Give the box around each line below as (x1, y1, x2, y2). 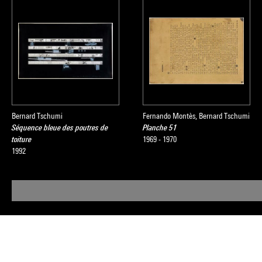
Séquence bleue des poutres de (12, 123, 108, 132)
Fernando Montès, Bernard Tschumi (143, 111, 250, 120)
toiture (12, 135, 32, 144)
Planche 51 (143, 123, 177, 132)
